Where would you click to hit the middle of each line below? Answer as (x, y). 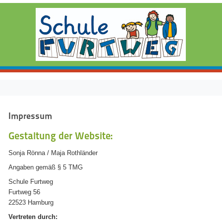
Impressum (30, 116)
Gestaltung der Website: (60, 136)
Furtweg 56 (24, 192)
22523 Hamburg (31, 202)
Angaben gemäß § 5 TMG (45, 167)
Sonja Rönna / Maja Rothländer (62, 153)
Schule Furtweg (30, 182)
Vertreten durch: (33, 217)
